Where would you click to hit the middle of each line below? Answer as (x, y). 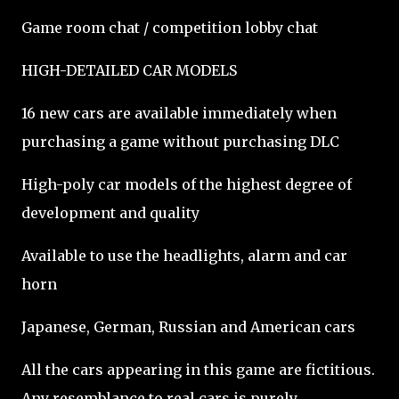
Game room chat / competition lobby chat (170, 28)
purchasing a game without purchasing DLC (180, 142)
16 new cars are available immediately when (179, 113)
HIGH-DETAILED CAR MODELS (129, 70)
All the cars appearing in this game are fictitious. (198, 370)
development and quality (110, 213)
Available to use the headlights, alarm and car (184, 256)
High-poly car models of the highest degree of (187, 184)
